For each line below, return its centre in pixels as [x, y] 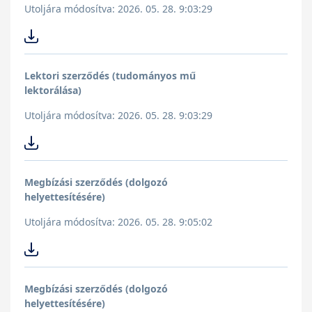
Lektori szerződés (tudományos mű [110, 76]
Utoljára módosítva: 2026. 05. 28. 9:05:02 [118, 222]
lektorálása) [53, 91]
